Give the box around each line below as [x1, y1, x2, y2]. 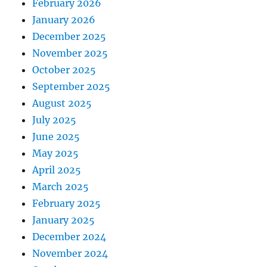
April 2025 [32, 164, 82, 176]
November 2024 [32, 247, 108, 260]
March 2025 [32, 181, 89, 193]
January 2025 [32, 214, 95, 226]
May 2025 [32, 147, 79, 160]
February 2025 [32, 197, 101, 210]
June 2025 [32, 131, 80, 143]
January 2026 [32, 14, 96, 26]
